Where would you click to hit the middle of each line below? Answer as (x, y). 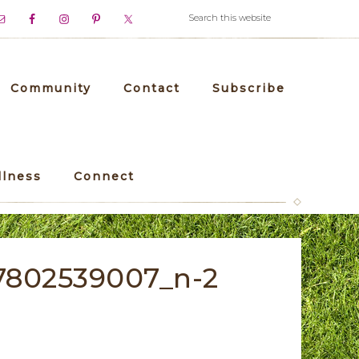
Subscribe (249, 88)
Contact (152, 88)
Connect (104, 176)
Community (51, 88)
